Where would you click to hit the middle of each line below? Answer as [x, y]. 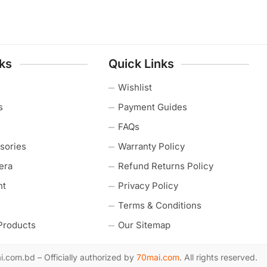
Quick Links [141, 64]
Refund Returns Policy [165, 166]
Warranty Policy [151, 146]
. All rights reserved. [219, 257]
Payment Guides [152, 107]
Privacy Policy [148, 186]
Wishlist [135, 87]
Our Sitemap [144, 225]
